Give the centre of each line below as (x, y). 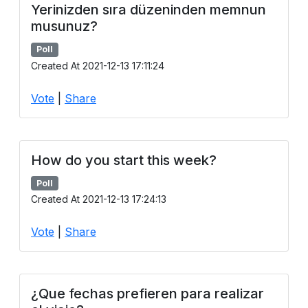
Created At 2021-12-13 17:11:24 (98, 65)
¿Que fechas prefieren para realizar (147, 293)
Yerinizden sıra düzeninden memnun (148, 10)
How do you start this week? (124, 160)
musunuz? (64, 26)
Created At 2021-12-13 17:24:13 (99, 199)
